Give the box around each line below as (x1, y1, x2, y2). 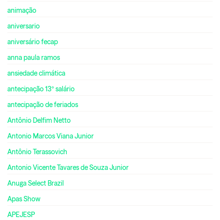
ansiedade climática (7, 69, 65, 77)
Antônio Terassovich (7, 147, 67, 156)
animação (7, 6, 36, 14)
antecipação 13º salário (7, 84, 75, 93)
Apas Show (7, 194, 40, 203)
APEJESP (7, 210, 35, 219)
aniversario (7, 22, 40, 30)
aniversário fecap (7, 37, 58, 46)
